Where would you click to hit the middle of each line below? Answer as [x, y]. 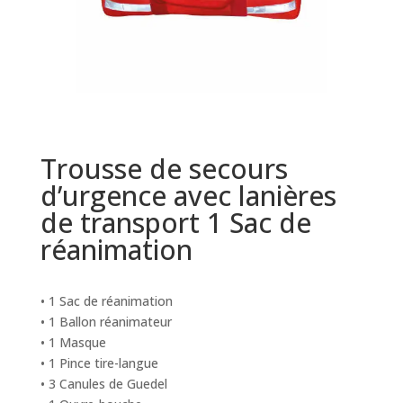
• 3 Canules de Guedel [103, 384]
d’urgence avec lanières [188, 196]
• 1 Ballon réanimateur [106, 322]
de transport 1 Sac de [175, 223]
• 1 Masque [73, 343]
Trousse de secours [164, 169]
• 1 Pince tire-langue [99, 363]
